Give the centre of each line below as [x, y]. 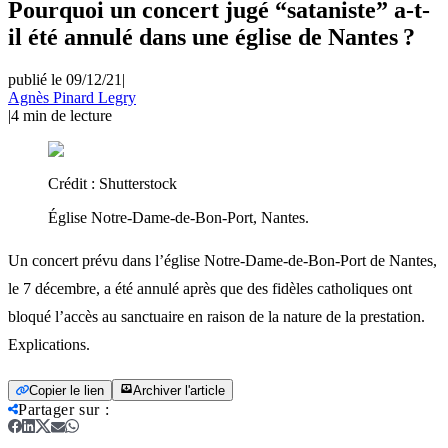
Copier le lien [66, 390]
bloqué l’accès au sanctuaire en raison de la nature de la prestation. [216, 316]
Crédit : [73, 183]
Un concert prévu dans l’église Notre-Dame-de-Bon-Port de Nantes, [222, 260]
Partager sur [59, 409]
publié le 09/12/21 [65, 79]
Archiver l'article [179, 390]
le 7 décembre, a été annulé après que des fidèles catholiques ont [210, 288]
